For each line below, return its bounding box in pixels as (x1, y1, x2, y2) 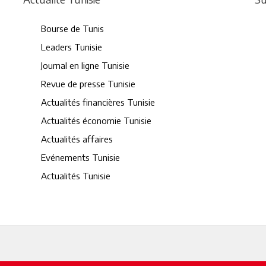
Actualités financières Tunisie (41, 97, 156, 107)
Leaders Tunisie (41, 42, 103, 52)
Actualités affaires (41, 134, 113, 144)
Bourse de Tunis (41, 23, 104, 34)
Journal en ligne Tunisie (41, 60, 130, 71)
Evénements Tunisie (41, 152, 121, 163)
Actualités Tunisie (41, 170, 111, 181)
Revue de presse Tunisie (41, 78, 136, 89)
